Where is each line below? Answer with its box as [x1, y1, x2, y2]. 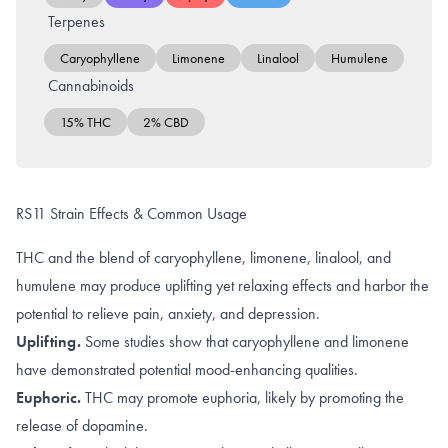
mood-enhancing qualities [195, 358, 354, 380]
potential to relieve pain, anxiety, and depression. [16, 302, 324, 324]
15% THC [60, 112, 111, 131]
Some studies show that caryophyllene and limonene [81, 330, 409, 352]
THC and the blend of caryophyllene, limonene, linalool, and [16, 246, 391, 268]
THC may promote [81, 386, 202, 408]
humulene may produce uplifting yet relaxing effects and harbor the [16, 274, 429, 296]
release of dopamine [16, 414, 144, 436]
